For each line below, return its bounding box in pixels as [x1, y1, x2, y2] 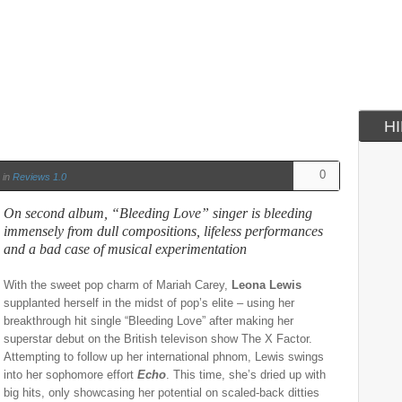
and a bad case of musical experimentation [4, 241, 247, 257]
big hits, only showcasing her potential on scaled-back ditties [4, 386, 319, 399]
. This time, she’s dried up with [166, 368, 326, 381]
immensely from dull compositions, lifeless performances [4, 223, 323, 239]
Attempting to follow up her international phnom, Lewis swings [4, 350, 324, 363]
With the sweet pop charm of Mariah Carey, [4, 278, 232, 292]
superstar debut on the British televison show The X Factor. [4, 332, 312, 345]
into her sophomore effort [4, 368, 137, 381]
